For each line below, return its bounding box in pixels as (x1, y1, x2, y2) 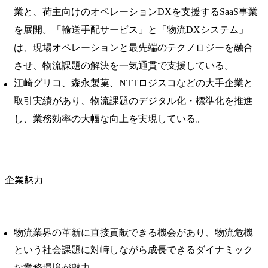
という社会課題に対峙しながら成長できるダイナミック (14, 245, 253, 255)
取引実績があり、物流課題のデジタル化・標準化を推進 (14, 96, 253, 106)
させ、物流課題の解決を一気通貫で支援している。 (14, 60, 234, 71)
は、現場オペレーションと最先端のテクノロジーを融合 (14, 42, 253, 53)
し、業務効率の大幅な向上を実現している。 (14, 113, 205, 124)
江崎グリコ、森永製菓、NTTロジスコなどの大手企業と (14, 78, 253, 89)
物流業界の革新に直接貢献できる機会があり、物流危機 (14, 227, 253, 237)
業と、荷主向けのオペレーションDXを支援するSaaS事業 (14, 7, 258, 17)
